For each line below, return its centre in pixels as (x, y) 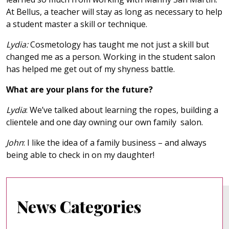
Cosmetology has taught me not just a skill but (119, 44)
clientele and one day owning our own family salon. (105, 122)
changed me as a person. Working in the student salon (111, 56)
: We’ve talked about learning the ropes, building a (122, 110)
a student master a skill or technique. (77, 24)
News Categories (79, 206)
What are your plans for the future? (79, 89)
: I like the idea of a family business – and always (115, 142)
